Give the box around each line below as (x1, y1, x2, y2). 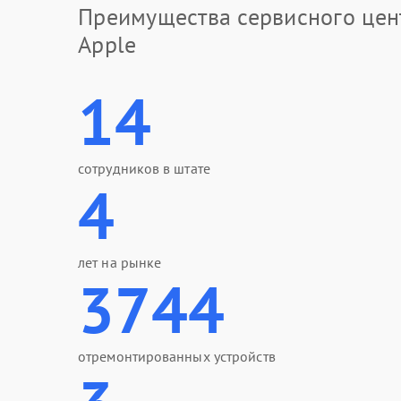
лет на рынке (78, 253, 162, 271)
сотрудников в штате (78, 159, 210, 177)
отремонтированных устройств (78, 347, 276, 365)
